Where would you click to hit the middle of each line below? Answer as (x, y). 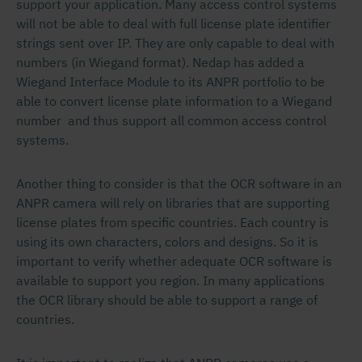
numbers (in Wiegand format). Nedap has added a (160, 62)
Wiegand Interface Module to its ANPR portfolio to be (170, 82)
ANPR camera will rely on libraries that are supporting (173, 203)
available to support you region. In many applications (170, 280)
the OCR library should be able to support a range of (167, 300)
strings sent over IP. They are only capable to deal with (175, 43)
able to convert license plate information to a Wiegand (174, 101)
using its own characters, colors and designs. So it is (167, 242)
